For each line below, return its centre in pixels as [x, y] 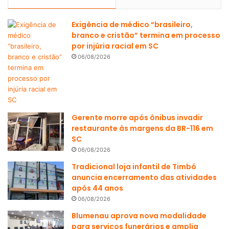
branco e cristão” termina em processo [146, 35]
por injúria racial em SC [115, 46]
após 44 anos [97, 188]
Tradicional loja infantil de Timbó [134, 166]
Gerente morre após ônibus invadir [137, 117]
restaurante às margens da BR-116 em [142, 128]
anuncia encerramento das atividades [144, 177]
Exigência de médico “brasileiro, [132, 24]
